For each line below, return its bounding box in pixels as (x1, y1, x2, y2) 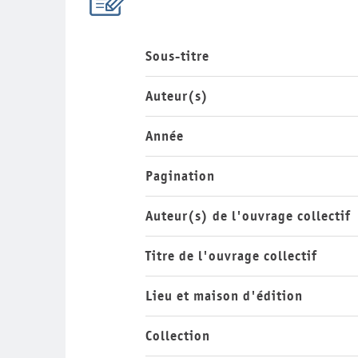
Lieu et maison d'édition (145, 288, 303, 303)
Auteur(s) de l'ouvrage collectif (145, 209, 351, 223)
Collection (145, 328, 210, 343)
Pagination (145, 169, 215, 183)
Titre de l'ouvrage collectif (145, 249, 317, 263)
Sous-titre (145, 49, 209, 63)
